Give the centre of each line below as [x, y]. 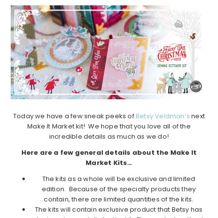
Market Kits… [109, 163]
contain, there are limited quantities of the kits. [119, 199]
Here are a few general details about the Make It [109, 152]
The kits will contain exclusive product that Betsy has [119, 209]
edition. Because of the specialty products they [119, 189]
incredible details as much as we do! [109, 136]
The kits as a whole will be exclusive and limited [119, 179]
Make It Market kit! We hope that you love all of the [109, 126]
